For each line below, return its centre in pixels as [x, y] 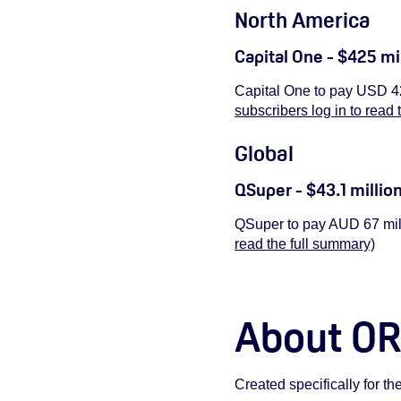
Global [264, 153]
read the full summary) [305, 243]
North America [303, 21]
